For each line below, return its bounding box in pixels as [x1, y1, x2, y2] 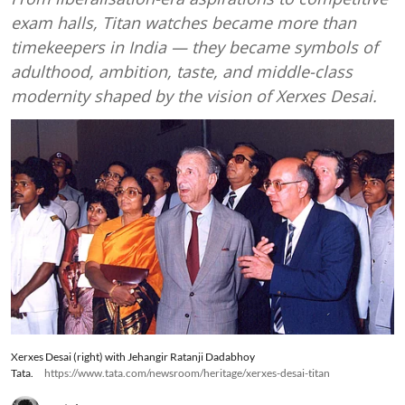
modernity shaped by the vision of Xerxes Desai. [11, 84, 377, 107]
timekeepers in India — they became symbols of [11, 35, 378, 58]
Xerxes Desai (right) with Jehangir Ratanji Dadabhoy [11, 350, 255, 364]
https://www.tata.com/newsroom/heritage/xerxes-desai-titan [44, 366, 330, 381]
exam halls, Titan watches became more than [11, 11, 356, 33]
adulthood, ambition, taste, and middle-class [11, 60, 353, 82]
